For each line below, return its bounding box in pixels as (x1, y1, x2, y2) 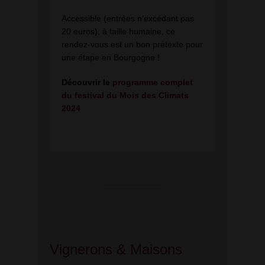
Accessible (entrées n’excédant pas (62, 13, 194, 23)
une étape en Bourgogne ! (62, 52, 160, 62)
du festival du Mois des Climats (62, 90, 189, 100)
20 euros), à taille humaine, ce (62, 26, 175, 36)
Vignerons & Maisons (50, 241, 182, 257)
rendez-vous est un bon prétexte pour (62, 39, 203, 49)
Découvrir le (62, 77, 110, 87)
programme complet (112, 77, 193, 87)
